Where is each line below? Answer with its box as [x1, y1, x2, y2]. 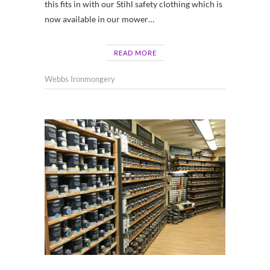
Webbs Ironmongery [45, 74, 115, 84]
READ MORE [113, 48, 157, 57]
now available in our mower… [45, 13, 154, 24]
